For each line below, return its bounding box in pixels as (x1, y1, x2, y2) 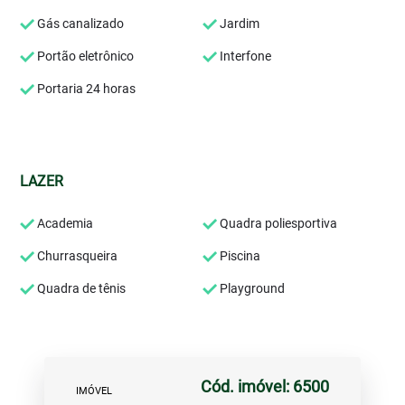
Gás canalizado (34, 16, 125, 31)
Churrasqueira (34, 249, 118, 263)
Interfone (217, 49, 271, 63)
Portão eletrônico (34, 49, 135, 63)
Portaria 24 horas (34, 81, 137, 96)
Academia (34, 216, 94, 231)
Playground (217, 281, 285, 296)
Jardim (217, 16, 259, 31)
